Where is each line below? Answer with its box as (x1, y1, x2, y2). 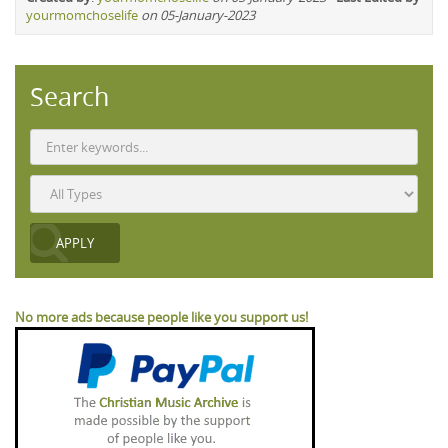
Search (30, 80, 109, 113)
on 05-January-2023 (141, 6, 255, 24)
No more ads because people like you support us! (15, 308, 308, 326)
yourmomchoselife (26, 6, 138, 24)
